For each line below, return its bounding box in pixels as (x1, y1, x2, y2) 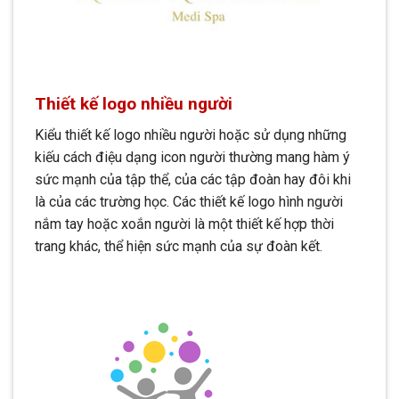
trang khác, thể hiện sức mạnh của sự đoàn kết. (35, 237, 322, 255)
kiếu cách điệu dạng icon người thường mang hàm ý (35, 148, 350, 166)
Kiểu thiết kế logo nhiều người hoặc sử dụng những (35, 126, 346, 143)
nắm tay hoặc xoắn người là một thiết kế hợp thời (35, 215, 334, 232)
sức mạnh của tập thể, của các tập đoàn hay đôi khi (35, 170, 351, 188)
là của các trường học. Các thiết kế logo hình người (35, 192, 343, 210)
